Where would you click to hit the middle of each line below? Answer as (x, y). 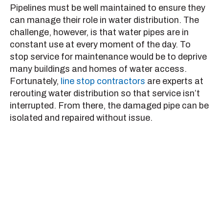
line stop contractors (103, 81)
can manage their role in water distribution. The (104, 20)
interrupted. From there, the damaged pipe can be (109, 106)
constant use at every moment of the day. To (100, 45)
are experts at (174, 81)
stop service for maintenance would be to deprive (108, 57)
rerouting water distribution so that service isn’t (105, 94)
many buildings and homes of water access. (98, 69)
